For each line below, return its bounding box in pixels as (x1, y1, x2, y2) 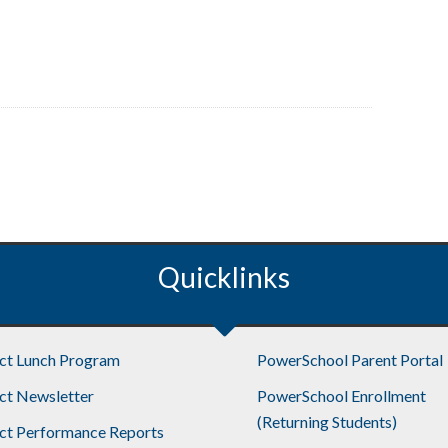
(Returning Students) (256, 411, 397, 431)
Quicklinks (158, 259, 290, 294)
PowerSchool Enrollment (256, 385, 426, 405)
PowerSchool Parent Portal (256, 349, 443, 369)
